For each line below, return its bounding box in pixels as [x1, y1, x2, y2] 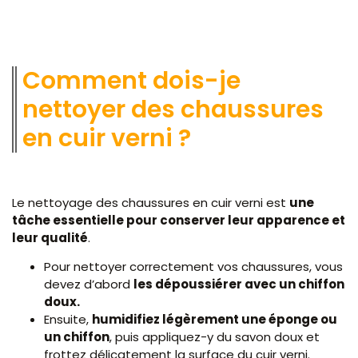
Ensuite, [44, 311, 92, 328]
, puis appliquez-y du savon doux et [109, 328, 320, 346]
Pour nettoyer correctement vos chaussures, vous [44, 258, 343, 276]
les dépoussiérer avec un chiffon [133, 276, 344, 293]
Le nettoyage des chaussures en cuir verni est [12, 193, 289, 211]
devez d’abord [44, 276, 133, 293]
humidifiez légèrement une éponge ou [92, 311, 337, 328]
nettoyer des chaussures [22, 92, 324, 126]
